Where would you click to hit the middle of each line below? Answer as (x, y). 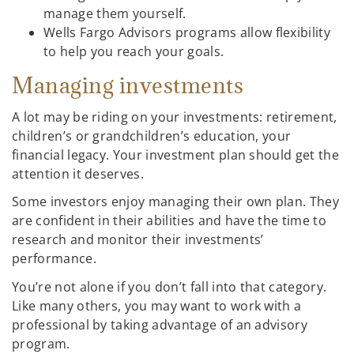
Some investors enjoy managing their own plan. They (176, 202)
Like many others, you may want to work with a (157, 305)
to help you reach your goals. (136, 52)
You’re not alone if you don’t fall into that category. (169, 286)
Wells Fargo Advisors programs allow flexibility (187, 33)
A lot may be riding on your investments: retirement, (175, 117)
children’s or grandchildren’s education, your (152, 136)
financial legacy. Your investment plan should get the (175, 154)
